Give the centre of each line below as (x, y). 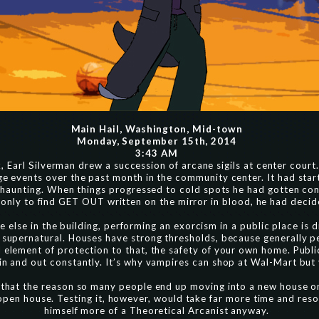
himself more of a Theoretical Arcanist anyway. (157, 310)
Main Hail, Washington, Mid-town (157, 129)
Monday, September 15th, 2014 (157, 141)
